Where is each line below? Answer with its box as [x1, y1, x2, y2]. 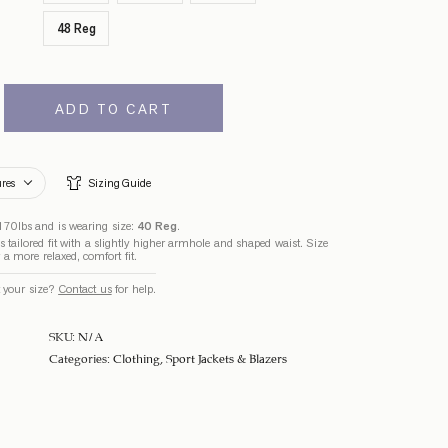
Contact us [58, 280, 112, 296]
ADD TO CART [54, 99, 173, 118]
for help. [111, 280, 156, 296]
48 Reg [56, 20, 96, 37]
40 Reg [137, 217, 177, 234]
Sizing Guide [88, 175, 152, 190]
